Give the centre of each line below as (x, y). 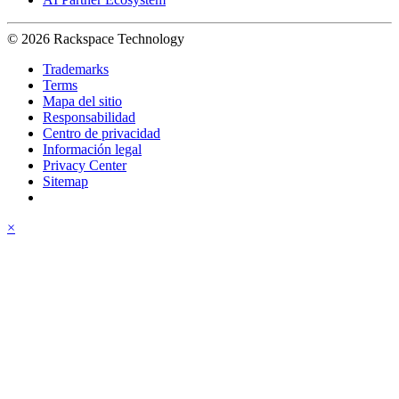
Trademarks (76, 69)
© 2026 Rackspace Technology (96, 39)
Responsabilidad (89, 118)
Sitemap (65, 182)
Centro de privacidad (102, 134)
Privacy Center (85, 166)
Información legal (92, 150)
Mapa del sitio (82, 102)
